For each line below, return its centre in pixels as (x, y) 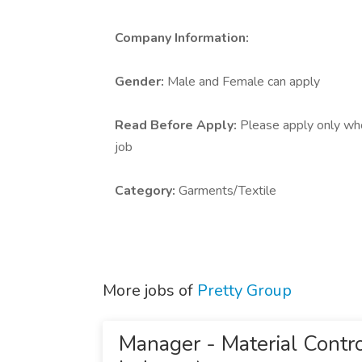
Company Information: (182, 38)
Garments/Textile (227, 191)
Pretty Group (244, 290)
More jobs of (150, 290)
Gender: (141, 82)
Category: (147, 191)
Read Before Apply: (177, 125)
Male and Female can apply (244, 82)
